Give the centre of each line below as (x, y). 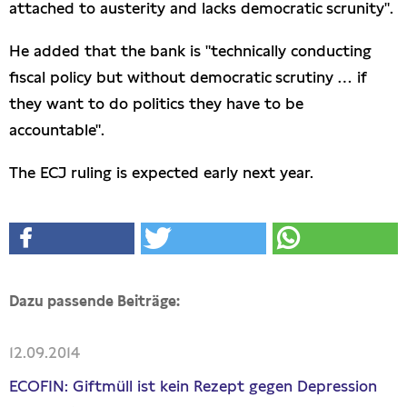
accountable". (57, 130)
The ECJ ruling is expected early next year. (161, 173)
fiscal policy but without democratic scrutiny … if (188, 78)
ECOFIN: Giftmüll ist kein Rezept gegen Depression (193, 387)
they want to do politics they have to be (156, 104)
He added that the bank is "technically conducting (190, 51)
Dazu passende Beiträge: (94, 302)
